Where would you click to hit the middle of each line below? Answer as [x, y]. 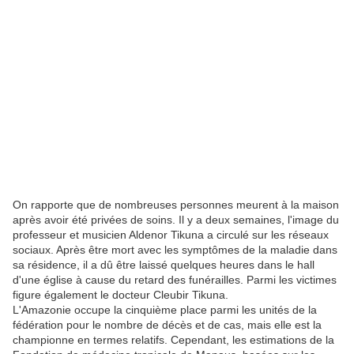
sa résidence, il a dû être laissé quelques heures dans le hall [164, 265]
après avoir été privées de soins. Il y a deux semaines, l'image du [176, 220]
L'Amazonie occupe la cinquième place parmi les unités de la [165, 310]
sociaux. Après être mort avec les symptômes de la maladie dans [175, 250]
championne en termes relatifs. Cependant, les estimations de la [173, 340]
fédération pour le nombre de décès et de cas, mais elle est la [167, 325]
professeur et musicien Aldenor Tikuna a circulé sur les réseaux [171, 235]
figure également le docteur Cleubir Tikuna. [121, 295]
